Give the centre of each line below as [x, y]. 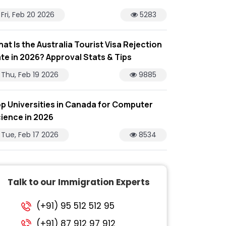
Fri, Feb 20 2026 [28, 15]
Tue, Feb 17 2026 [30, 134]
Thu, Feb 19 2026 [30, 74]
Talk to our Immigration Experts [79, 182]
